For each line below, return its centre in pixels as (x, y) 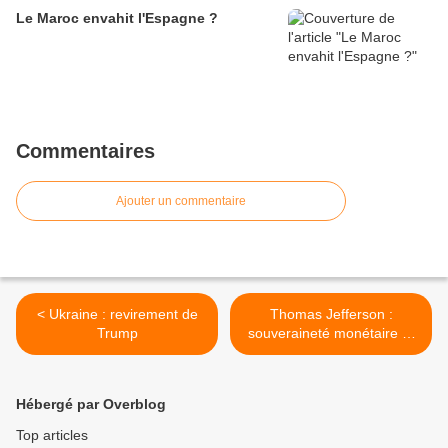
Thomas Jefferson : (331, 314)
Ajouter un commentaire (181, 201)
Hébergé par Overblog (91, 404)
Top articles (52, 435)
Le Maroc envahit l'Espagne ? (117, 18)
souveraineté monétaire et (331, 333)
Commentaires (85, 151)
